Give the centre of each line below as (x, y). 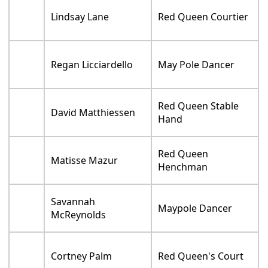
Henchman (183, 172)
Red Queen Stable (199, 111)
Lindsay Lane (80, 22)
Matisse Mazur (85, 165)
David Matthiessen (93, 118)
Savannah (73, 207)
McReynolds (79, 220)
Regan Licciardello (92, 70)
